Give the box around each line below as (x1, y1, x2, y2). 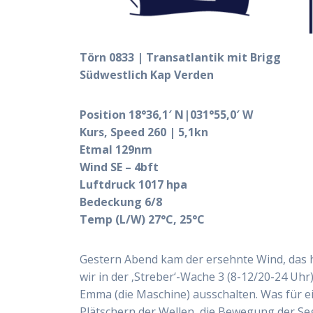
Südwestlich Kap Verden (80, 67, 214, 83)
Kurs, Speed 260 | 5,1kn (80, 124, 209, 140)
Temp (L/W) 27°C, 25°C (80, 212, 205, 228)
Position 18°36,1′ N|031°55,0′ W (80, 107, 254, 123)
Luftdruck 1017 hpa (80, 177, 188, 193)
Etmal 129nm (80, 142, 153, 158)
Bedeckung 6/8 (80, 194, 163, 210)
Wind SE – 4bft (80, 159, 159, 175)
